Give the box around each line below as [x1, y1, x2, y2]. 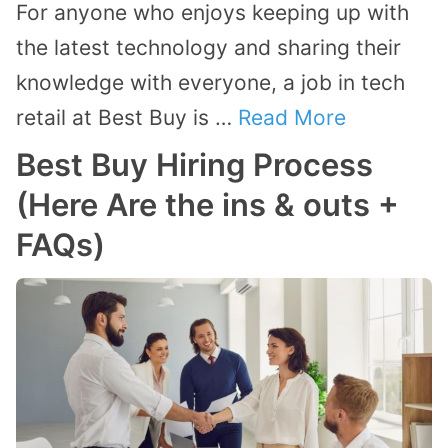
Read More [238, 105, 346, 131]
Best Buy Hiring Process [16, 146, 373, 184]
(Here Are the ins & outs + [16, 186, 399, 224]
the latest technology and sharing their [16, 35, 401, 61]
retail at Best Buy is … [16, 105, 238, 131]
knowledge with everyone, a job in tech [16, 70, 405, 96]
